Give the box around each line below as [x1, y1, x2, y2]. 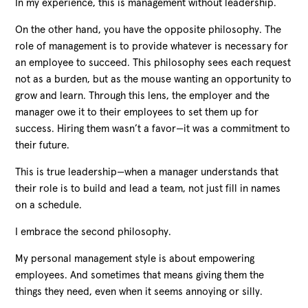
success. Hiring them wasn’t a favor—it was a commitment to [15, 123, 291, 134]
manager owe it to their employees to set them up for [15, 107, 259, 118]
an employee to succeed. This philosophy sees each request [15, 57, 291, 68]
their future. [15, 140, 70, 151]
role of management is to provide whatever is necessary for [15, 41, 289, 52]
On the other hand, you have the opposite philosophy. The [15, 24, 282, 35]
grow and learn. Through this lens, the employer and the [15, 90, 270, 101]
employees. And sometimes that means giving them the [15, 269, 265, 280]
